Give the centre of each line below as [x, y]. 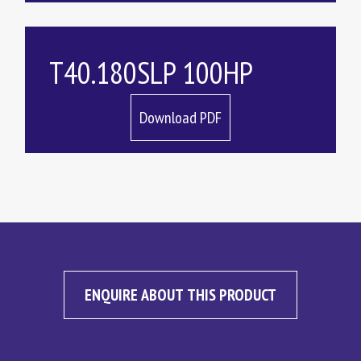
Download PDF [180, 118]
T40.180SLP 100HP [151, 72]
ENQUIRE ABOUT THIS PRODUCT [180, 295]
